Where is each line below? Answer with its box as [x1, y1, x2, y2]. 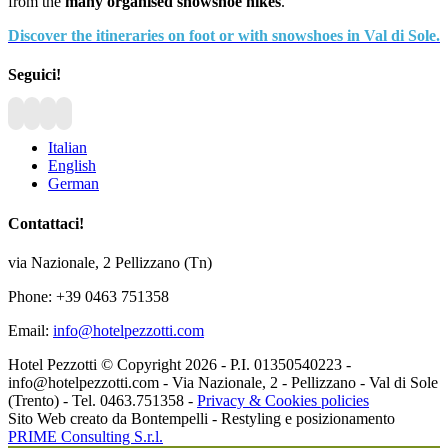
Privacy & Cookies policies [197, 391, 369, 409]
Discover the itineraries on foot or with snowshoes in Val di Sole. [8, 26, 440, 44]
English [48, 157, 96, 175]
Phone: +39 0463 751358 [8, 287, 169, 305]
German [48, 175, 99, 193]
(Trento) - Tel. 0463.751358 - [8, 391, 197, 409]
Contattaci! [8, 214, 84, 232]
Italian [48, 139, 87, 157]
